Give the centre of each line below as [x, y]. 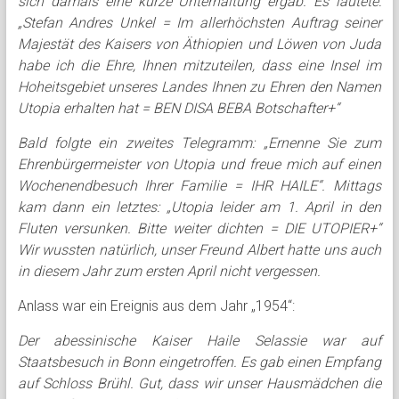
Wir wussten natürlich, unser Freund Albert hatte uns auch [199, 250]
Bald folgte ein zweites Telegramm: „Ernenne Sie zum [199, 143]
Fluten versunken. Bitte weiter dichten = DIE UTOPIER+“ [199, 228]
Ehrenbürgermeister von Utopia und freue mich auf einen [199, 164]
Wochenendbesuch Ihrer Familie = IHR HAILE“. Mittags [199, 186]
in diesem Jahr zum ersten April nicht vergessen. [169, 271]
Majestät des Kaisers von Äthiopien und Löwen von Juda [199, 44]
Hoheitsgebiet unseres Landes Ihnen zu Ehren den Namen [199, 87]
